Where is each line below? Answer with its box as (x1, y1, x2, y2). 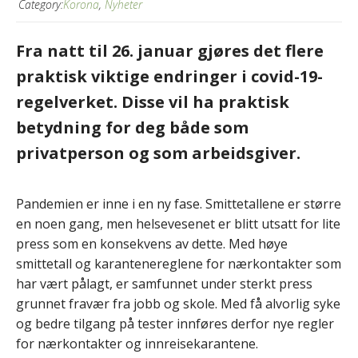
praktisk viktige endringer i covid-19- (16, 65, 323, 87)
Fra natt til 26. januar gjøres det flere (16, 39, 324, 62)
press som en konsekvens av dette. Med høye (16, 234, 288, 253)
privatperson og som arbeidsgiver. (16, 141, 300, 164)
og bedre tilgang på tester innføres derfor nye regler (16, 314, 334, 332)
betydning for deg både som (16, 116, 249, 138)
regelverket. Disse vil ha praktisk (16, 90, 289, 113)
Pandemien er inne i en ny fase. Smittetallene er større (16, 194, 341, 213)
